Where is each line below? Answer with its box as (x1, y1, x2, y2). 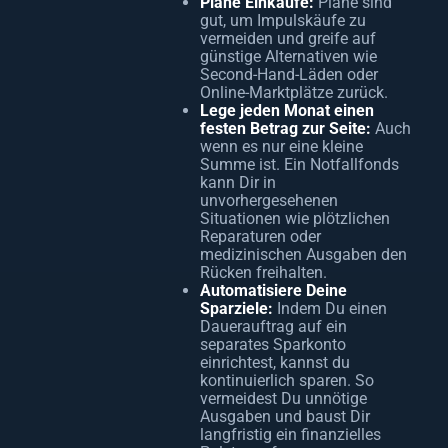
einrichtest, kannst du (200, 353, 350, 372)
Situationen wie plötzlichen (200, 209, 390, 228)
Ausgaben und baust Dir (200, 407, 370, 426)
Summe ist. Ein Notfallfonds (200, 155, 399, 174)
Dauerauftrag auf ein (200, 317, 347, 336)
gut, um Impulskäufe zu (200, 11, 366, 30)
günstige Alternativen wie (200, 47, 377, 66)
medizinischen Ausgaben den (200, 245, 407, 264)
